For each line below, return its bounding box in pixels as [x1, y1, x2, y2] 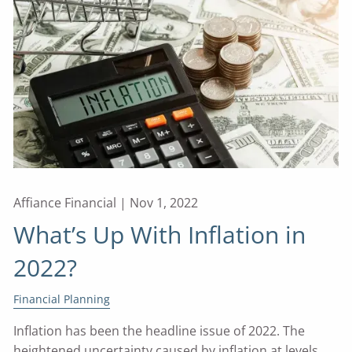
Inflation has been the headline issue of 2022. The [13, 321, 306, 339]
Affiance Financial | [13, 194, 130, 212]
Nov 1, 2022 [130, 194, 199, 212]
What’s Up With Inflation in [13, 218, 306, 251]
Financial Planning [13, 291, 111, 307]
